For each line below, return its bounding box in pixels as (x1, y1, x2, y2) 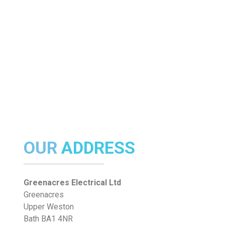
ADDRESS (61, 138, 135, 158)
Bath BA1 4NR (23, 214, 73, 224)
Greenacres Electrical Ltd (23, 178, 121, 188)
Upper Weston (23, 202, 74, 212)
